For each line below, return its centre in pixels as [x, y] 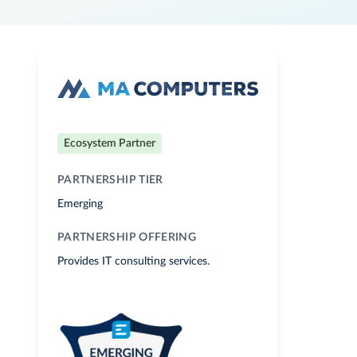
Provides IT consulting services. [133, 261]
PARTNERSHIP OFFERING [127, 237]
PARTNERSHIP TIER [110, 180]
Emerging [80, 204]
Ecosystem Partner [110, 143]
